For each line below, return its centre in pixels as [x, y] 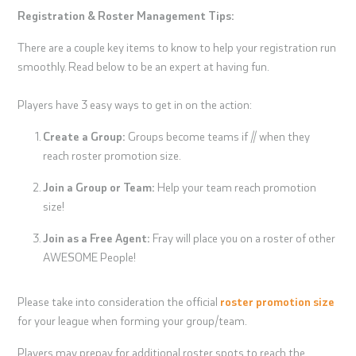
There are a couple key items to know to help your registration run [177, 47]
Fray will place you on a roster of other [243, 238]
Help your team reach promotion [236, 187]
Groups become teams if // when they [219, 136]
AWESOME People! [90, 257]
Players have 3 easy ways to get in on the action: [135, 104]
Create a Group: [86, 136]
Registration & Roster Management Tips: [126, 15]
